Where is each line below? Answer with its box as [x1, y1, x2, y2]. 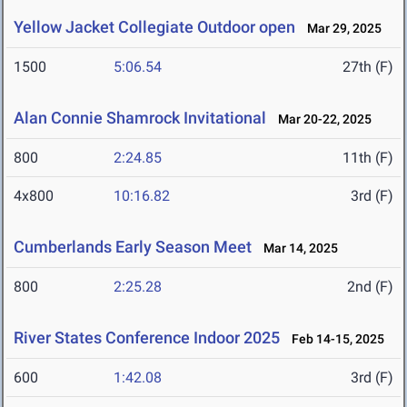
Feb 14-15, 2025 [283, 332, 384, 347]
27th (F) [342, 58, 393, 76]
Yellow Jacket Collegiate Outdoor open [14, 17, 299, 37]
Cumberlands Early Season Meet [14, 237, 252, 257]
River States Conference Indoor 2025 [14, 328, 280, 348]
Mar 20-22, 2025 [270, 112, 372, 127]
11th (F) [342, 149, 393, 167]
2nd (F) [347, 278, 393, 296]
